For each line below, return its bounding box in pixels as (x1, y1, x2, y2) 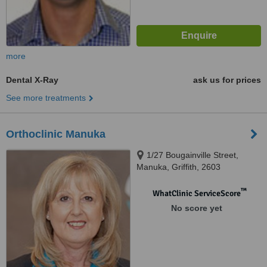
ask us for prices (193, 75, 261, 85)
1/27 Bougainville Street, (147, 150, 238, 160)
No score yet (170, 203, 222, 213)
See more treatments (6, 93, 86, 103)
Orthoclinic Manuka (6, 128, 105, 140)
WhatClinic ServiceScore (152, 188, 241, 198)
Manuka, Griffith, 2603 (136, 162, 221, 172)
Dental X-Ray (6, 75, 58, 85)
